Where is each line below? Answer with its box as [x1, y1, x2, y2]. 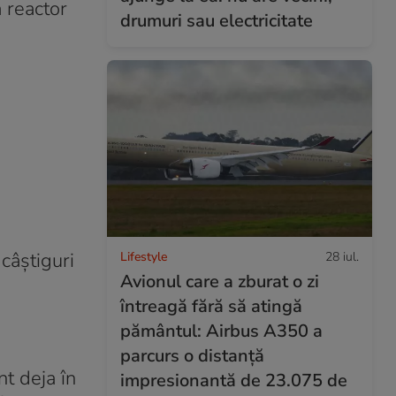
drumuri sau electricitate [120, 8, 313, 33]
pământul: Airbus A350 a [120, 318, 323, 343]
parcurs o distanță [120, 343, 264, 368]
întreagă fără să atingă [120, 293, 302, 318]
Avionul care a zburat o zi [120, 269, 319, 293]
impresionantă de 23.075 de [120, 368, 347, 392]
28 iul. [325, 247, 359, 265]
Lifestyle [120, 247, 167, 265]
